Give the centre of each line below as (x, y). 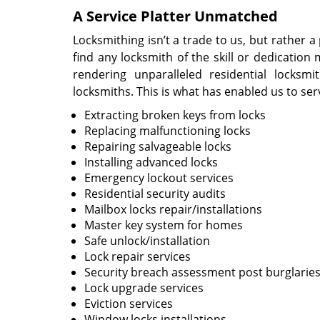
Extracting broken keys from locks (175, 115)
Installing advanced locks (151, 162)
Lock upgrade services (144, 288)
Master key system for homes (164, 225)
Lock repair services (137, 256)
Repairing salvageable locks (158, 146)
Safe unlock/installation (147, 241)
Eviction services (129, 304)
